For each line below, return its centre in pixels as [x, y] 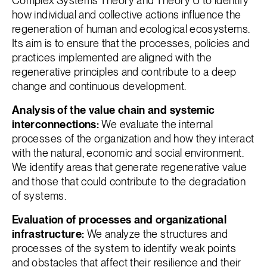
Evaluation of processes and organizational [119, 220]
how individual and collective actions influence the [127, 15]
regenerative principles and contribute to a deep [124, 72]
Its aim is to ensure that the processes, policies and [131, 44]
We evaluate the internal [156, 125]
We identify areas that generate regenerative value [129, 167]
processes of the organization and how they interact [133, 139]
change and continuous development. [99, 86]
